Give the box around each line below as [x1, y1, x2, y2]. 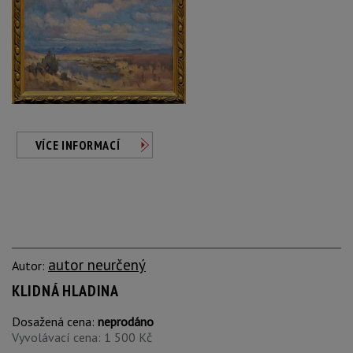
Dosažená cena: [12, 314, 98, 329]
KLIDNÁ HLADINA [12, 281, 119, 301]
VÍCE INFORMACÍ [35, 137, 121, 153]
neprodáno [98, 314, 154, 329]
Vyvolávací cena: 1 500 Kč [12, 329, 152, 345]
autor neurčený [48, 255, 146, 274]
